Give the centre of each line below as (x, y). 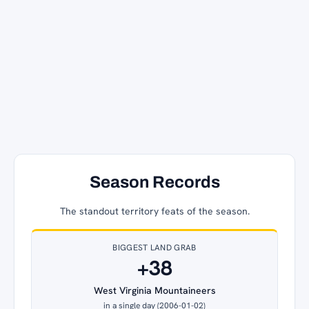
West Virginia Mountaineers (154, 290)
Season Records (154, 182)
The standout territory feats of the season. (154, 211)
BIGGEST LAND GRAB (154, 247)
